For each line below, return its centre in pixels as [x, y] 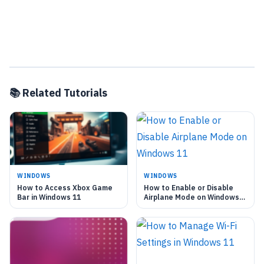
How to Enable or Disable [189, 188]
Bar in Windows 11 [49, 197]
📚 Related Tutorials [58, 93]
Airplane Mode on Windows [192, 197]
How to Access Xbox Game [65, 188]
